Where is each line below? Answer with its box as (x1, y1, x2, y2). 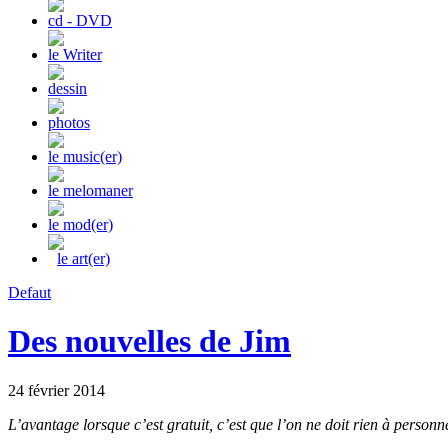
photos (48, 114, 90, 131)
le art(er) (57, 250, 110, 267)
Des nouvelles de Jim (8, 323, 291, 360)
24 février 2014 (8, 381, 105, 399)
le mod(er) (48, 216, 113, 233)
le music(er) (48, 148, 122, 165)
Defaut (8, 284, 51, 301)
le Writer (48, 46, 102, 63)
